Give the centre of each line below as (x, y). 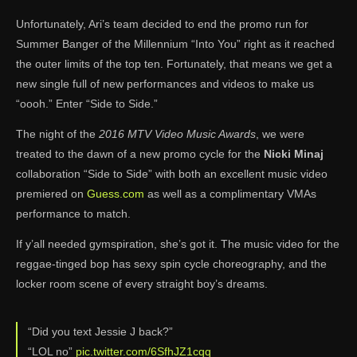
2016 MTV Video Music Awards (177, 133)
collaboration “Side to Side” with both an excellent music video (172, 173)
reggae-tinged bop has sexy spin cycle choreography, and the (171, 263)
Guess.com (116, 193)
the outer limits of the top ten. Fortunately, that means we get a (174, 63)
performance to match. (73, 213)
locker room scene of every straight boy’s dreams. (142, 283)
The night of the (57, 133)
